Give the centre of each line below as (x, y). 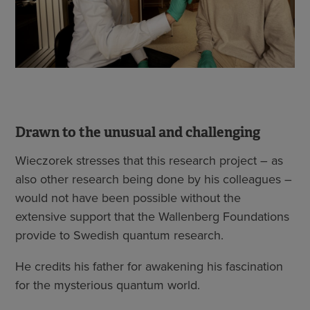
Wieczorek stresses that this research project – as (149, 161)
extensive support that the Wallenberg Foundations (152, 217)
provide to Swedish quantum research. (119, 236)
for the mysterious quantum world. (108, 285)
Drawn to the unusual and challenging (138, 133)
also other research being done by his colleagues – (154, 180)
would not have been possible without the (128, 198)
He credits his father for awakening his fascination (149, 267)
